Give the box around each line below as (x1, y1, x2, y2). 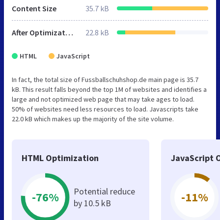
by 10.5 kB (74, 197, 111, 209)
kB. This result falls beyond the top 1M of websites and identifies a (12, 85, 207, 94)
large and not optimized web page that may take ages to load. (12, 95, 194, 104)
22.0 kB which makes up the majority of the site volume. (12, 114, 174, 124)
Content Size (12, 3, 56, 14)
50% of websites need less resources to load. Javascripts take (12, 105, 198, 114)
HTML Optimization (22, 152, 99, 164)
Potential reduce (74, 186, 135, 197)
